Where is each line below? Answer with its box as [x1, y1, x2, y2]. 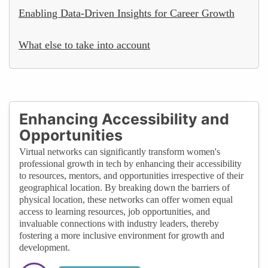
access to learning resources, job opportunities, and [19, 206, 210, 217]
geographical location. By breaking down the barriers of [19, 182, 230, 193]
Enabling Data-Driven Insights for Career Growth [19, 7, 234, 19]
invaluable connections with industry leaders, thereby [19, 218, 219, 229]
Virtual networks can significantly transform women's [19, 146, 220, 157]
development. [19, 242, 70, 252]
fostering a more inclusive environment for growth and [19, 230, 224, 240]
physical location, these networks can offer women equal [19, 194, 233, 205]
